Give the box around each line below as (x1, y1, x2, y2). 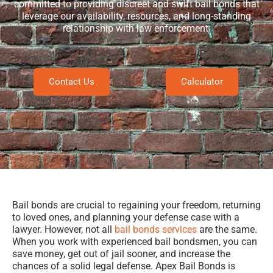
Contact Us (48, 76, 94, 88)
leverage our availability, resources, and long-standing (22, 10, 251, 22)
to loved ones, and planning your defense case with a (12, 211, 239, 224)
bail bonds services (115, 224, 197, 236)
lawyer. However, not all (12, 224, 115, 236)
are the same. (197, 224, 257, 236)
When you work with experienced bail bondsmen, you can (12, 236, 257, 248)
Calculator (180, 76, 223, 88)
